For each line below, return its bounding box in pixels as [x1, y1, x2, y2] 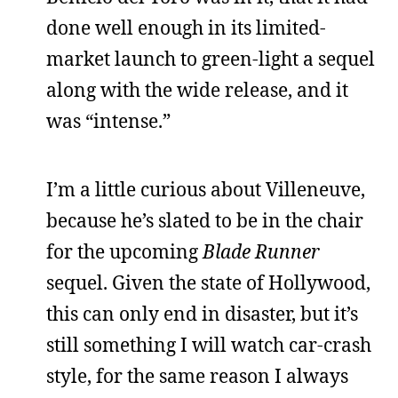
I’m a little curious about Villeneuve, [46, 176, 365, 202]
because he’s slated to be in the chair [46, 207, 363, 233]
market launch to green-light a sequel [46, 45, 375, 71]
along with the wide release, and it [46, 76, 348, 102]
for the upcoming [46, 238, 203, 264]
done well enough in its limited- [46, 14, 326, 40]
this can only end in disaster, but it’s [46, 300, 358, 326]
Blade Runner [203, 238, 320, 264]
